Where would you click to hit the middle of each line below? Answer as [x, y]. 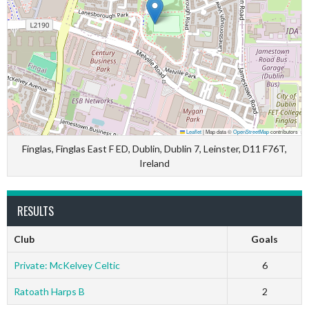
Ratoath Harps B [49, 291]
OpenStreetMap [251, 131]
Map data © [219, 131]
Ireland [154, 163]
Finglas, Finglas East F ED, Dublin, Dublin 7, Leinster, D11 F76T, [154, 149]
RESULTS [36, 211]
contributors [283, 131]
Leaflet [193, 131]
